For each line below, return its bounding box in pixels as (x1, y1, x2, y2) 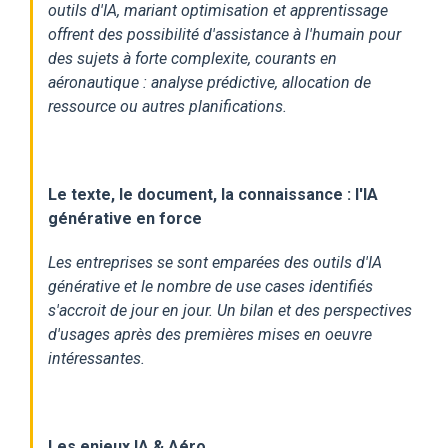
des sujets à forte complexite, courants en (48, 48, 337, 68)
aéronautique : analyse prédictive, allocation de (48, 72, 371, 92)
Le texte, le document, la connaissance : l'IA (48, 184, 378, 204)
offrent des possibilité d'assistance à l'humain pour (48, 24, 401, 44)
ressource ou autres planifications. (48, 96, 287, 116)
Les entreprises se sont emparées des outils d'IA (48, 252, 382, 272)
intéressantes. (48, 348, 149, 368)
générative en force (48, 208, 202, 228)
